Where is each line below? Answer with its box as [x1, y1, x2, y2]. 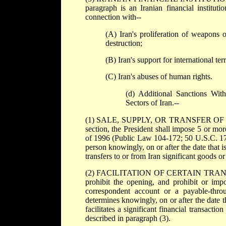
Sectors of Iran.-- [125, 98, 179, 107]
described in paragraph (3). [85, 214, 171, 223]
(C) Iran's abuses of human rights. [105, 72, 212, 81]
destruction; [105, 39, 142, 48]
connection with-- [85, 13, 141, 22]
